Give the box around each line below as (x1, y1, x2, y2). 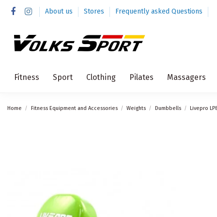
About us (45, 7, 75, 15)
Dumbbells (155, 105, 181, 112)
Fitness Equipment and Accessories (31, 105, 118, 112)
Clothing (86, 72, 116, 82)
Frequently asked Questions (115, 7, 202, 15)
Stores (83, 7, 106, 15)
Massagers (167, 72, 206, 82)
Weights (126, 105, 146, 112)
